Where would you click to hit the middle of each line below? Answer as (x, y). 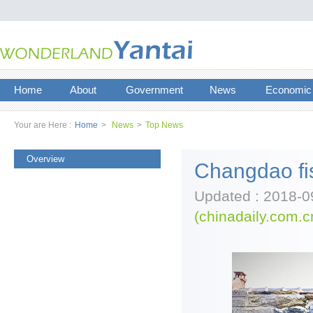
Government (154, 90)
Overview (45, 159)
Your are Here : (43, 125)
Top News (164, 125)
